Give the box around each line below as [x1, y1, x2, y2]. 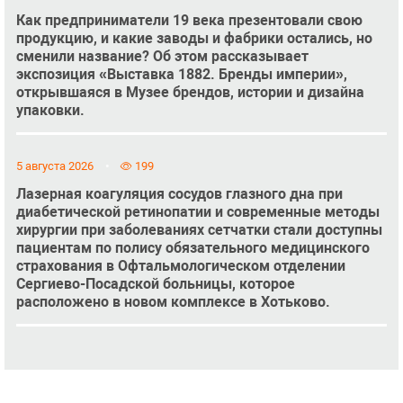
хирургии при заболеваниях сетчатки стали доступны [15, 221, 382, 239]
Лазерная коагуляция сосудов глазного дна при [15, 185, 343, 203]
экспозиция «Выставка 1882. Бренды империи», [15, 65, 347, 83]
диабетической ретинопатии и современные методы [15, 203, 380, 221]
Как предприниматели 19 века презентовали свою [15, 11, 363, 29]
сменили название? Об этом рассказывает [15, 47, 309, 65]
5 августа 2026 [15, 159, 94, 174]
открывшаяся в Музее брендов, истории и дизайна [15, 83, 364, 101]
